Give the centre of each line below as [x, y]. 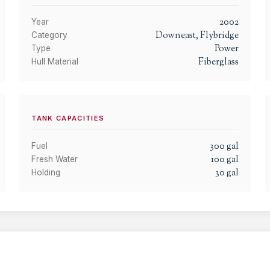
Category [50, 35]
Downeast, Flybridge [197, 35]
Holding [46, 173]
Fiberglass [218, 62]
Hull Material [55, 61]
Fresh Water [55, 159]
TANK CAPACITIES [68, 118]
